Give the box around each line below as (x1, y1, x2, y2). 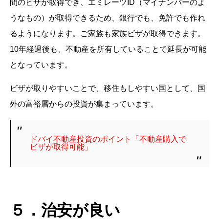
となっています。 (10, 60, 72, 69)
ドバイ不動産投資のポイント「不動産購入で (30, 134, 187, 143)
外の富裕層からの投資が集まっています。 (10, 99, 158, 108)
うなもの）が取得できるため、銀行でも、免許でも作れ (10, 13, 205, 22)
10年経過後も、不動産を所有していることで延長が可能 (10, 44, 206, 53)
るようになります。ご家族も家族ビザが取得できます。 (10, 29, 205, 38)
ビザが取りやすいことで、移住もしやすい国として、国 (10, 84, 205, 92)
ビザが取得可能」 (30, 142, 93, 151)
